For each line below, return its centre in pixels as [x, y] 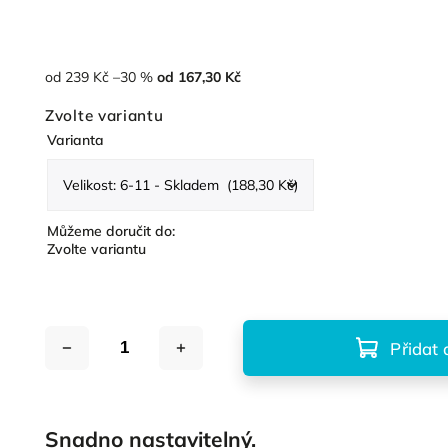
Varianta [76, 140]
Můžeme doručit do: [111, 231]
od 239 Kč [79, 77]
